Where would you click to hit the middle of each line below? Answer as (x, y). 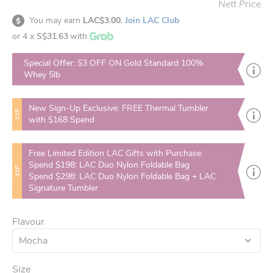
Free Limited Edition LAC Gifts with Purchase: (116, 153)
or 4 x (24, 36)
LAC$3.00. (103, 20)
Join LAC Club (152, 20)
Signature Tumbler (64, 188)
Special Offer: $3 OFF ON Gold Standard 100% (114, 63)
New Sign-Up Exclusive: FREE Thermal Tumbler (119, 108)
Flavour (28, 222)
